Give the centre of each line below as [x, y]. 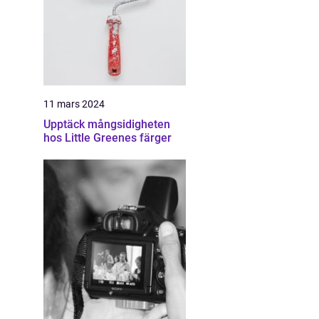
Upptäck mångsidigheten [107, 124]
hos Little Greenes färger [108, 138]
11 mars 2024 [74, 104]
